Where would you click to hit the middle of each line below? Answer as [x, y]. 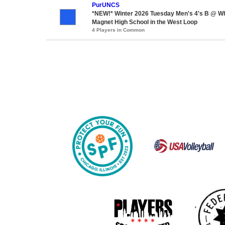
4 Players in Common [118, 30]
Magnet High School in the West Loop [145, 22]
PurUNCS [106, 5]
